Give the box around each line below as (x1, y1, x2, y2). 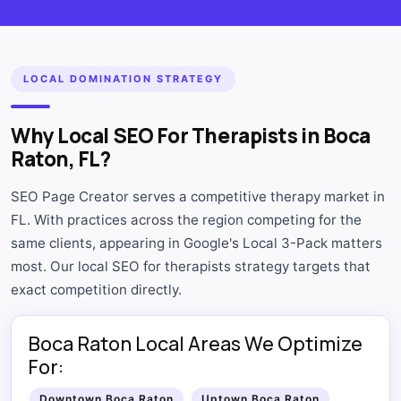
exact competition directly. (11, 280, 182, 298)
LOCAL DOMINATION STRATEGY (23, 72, 223, 85)
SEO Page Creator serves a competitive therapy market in (11, 187, 385, 205)
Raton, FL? (11, 144, 111, 173)
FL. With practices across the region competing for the (11, 210, 362, 228)
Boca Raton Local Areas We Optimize (28, 329, 363, 357)
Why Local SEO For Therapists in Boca (11, 121, 371, 149)
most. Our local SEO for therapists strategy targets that (11, 257, 371, 275)
